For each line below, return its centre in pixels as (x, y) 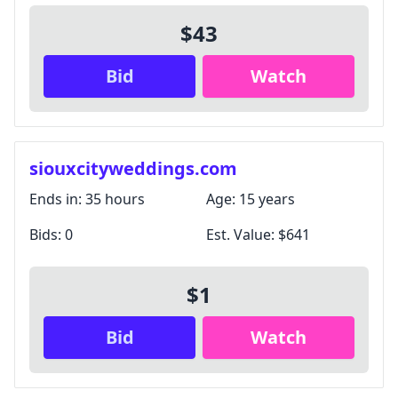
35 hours (115, 199)
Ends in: (57, 199)
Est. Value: (242, 235)
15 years (267, 199)
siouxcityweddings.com (133, 168)
